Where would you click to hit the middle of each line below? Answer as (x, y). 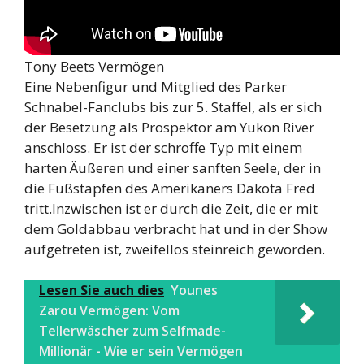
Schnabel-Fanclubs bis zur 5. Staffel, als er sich (173, 106)
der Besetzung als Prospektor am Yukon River (169, 127)
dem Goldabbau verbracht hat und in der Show (176, 228)
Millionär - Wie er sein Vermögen (141, 351)
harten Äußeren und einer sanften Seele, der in (173, 167)
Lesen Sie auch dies (102, 290)
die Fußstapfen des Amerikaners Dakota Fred (170, 188)
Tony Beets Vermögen (94, 66)
